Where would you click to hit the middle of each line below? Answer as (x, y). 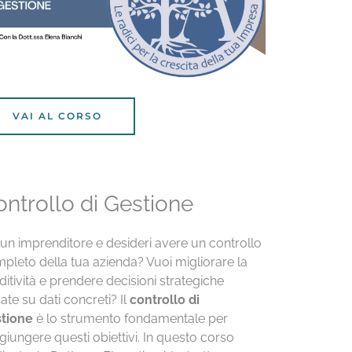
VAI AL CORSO (57, 115)
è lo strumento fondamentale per (130, 318)
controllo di (164, 299)
